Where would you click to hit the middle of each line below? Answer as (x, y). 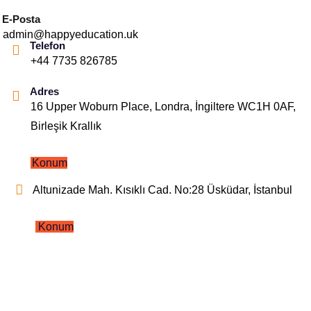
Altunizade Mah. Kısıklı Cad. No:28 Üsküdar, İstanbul (162, 190)
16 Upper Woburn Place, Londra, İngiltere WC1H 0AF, (163, 106)
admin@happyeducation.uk (70, 34)
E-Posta (21, 19)
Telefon (48, 45)
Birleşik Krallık (66, 126)
